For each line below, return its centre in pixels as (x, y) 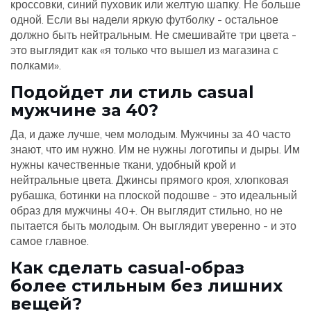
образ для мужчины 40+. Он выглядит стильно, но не (146, 211)
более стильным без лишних (146, 286)
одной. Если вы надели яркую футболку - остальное (144, 20)
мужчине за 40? (84, 110)
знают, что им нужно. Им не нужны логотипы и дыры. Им (155, 150)
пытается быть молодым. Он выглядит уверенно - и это (153, 226)
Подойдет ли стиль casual (132, 92)
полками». (36, 66)
